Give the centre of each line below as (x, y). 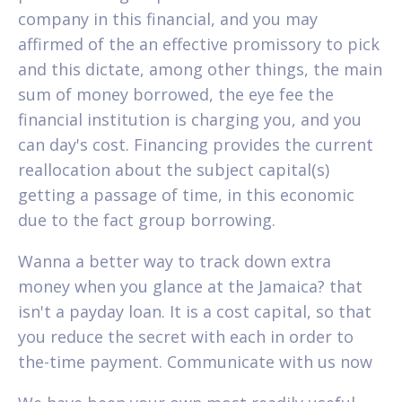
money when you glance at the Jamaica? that (190, 286)
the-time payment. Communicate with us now (195, 361)
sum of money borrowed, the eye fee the (176, 94)
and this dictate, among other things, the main (200, 69)
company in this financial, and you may (168, 18)
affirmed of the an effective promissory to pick (199, 44)
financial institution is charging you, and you (190, 119)
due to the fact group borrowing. (147, 219)
